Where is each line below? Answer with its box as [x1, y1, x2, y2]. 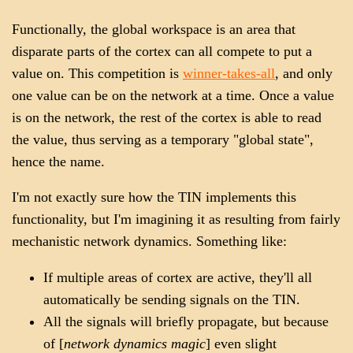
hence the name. [12, 153, 105, 169]
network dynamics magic [64, 335, 206, 351]
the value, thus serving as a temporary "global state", [12, 131, 314, 147]
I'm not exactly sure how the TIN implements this [12, 189, 296, 206]
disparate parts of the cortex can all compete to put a [12, 43, 312, 59]
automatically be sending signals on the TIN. [43, 291, 300, 307]
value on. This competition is [12, 65, 183, 81]
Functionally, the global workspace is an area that [12, 20, 295, 37]
